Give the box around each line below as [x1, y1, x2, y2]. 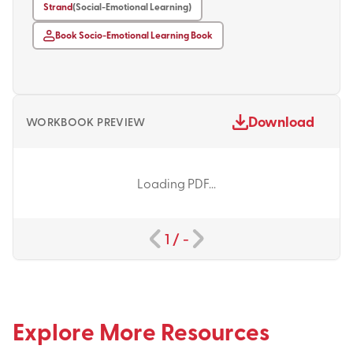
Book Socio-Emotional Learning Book [55, 28, 213, 42]
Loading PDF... [137, 174, 216, 191]
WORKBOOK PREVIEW [26, 113, 146, 129]
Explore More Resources [13, 314, 269, 347]
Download [248, 111, 314, 132]
